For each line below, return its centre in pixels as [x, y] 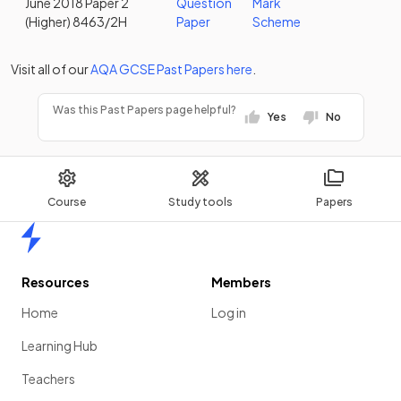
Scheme [277, 21]
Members [242, 282]
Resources [55, 282]
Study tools [200, 202]
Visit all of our [50, 69]
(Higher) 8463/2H [76, 21]
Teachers [48, 379]
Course [67, 202]
